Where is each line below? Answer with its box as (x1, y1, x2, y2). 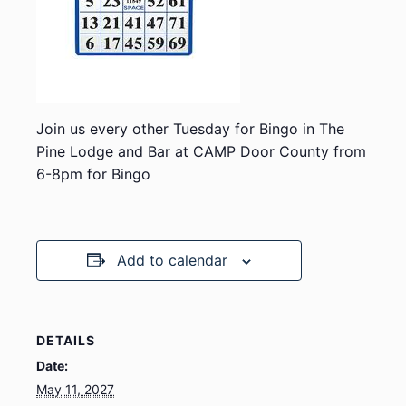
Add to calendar (117, 251, 227, 269)
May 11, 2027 (36, 382, 114, 397)
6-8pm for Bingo (36, 165, 150, 183)
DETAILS (36, 333, 95, 348)
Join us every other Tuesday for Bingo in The (36, 120, 344, 138)
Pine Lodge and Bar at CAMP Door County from (36, 142, 366, 160)
